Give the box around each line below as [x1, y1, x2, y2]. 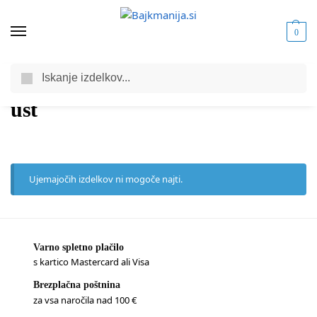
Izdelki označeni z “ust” [100, 72, 190, 84]
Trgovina [52, 72, 87, 84]
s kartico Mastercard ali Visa [33, 255, 149, 269]
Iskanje [272, 64, 302, 75]
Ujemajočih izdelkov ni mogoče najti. [29, 173, 183, 185]
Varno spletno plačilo [33, 242, 124, 253]
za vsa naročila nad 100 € [33, 293, 137, 306]
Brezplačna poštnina [33, 279, 120, 291]
